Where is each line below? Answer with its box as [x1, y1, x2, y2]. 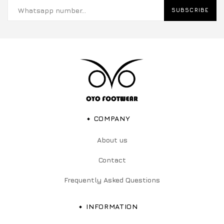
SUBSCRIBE [171, 6, 209, 13]
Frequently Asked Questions [64, 175, 160, 184]
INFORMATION [86, 201, 138, 210]
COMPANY [93, 113, 130, 122]
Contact [98, 155, 126, 164]
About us [96, 135, 127, 144]
